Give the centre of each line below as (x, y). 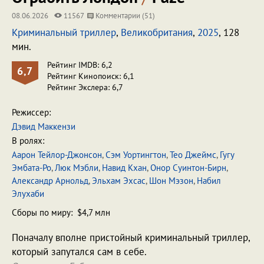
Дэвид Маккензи (44, 126)
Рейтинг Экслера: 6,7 (85, 87)
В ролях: (28, 141)
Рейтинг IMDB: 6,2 (80, 65)
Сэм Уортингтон (136, 155)
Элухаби (28, 194)
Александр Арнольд (50, 181)
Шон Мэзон (171, 181)
